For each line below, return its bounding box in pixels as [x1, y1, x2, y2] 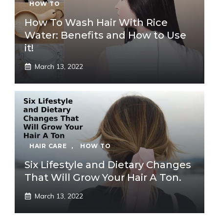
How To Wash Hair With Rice [24, 17, 168, 28]
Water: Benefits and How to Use [24, 29, 186, 41]
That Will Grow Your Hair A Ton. [24, 172, 181, 183]
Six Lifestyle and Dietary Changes [24, 159, 191, 171]
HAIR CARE [29, 142, 67, 150]
